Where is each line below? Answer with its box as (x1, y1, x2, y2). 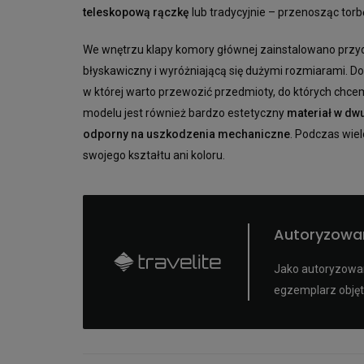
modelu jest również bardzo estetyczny (83, 106, 287, 120)
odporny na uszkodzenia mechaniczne (83, 128, 290, 141)
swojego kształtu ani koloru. (83, 149, 227, 162)
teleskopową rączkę (83, 6, 189, 19)
